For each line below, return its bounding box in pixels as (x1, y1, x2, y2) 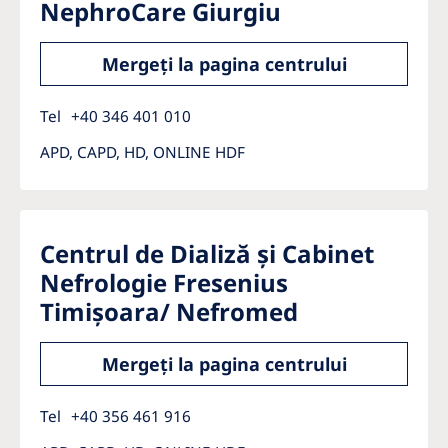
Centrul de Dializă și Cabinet (40, 237, 374, 270)
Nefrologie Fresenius (40, 266, 288, 299)
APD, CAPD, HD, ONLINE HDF (40, 142, 245, 162)
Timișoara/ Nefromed (40, 295, 298, 328)
